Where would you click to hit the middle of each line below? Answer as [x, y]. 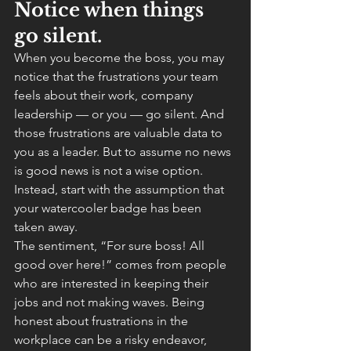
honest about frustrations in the [103, 321]
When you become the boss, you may [121, 58]
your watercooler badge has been [109, 208]
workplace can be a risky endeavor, [112, 340]
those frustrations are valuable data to [120, 133]
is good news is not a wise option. [110, 170]
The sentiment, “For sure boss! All [111, 246]
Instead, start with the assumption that [121, 189]
